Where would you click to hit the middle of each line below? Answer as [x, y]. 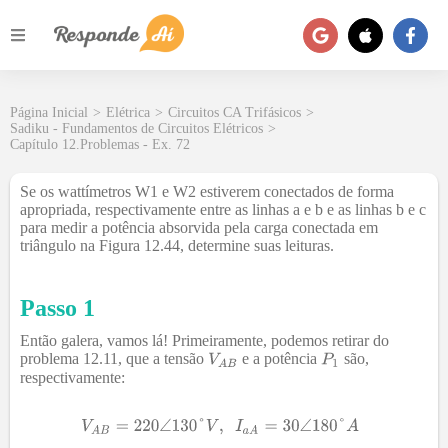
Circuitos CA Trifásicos [234, 112]
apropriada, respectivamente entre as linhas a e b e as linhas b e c [223, 209]
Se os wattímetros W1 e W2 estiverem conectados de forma [207, 191]
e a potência [279, 358]
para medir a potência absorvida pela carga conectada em [199, 227]
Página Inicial [49, 112]
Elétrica [128, 112]
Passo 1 [57, 308]
